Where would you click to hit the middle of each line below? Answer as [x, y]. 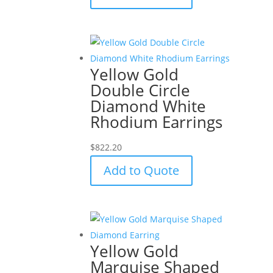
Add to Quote [142, 170]
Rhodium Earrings [157, 122]
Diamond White [148, 106]
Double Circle [140, 90]
